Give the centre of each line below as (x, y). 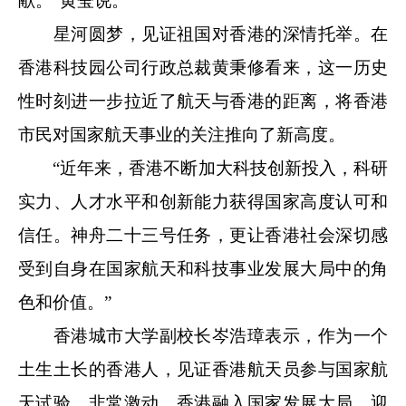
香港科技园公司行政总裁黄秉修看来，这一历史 (203, 67)
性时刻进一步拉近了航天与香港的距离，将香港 (203, 101)
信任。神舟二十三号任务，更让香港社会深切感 (203, 235)
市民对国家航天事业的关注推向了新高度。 (182, 134)
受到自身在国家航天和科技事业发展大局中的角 (203, 268)
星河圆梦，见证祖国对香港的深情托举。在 (203, 34)
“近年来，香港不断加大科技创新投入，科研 (203, 168)
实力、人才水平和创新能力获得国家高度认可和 (203, 201)
